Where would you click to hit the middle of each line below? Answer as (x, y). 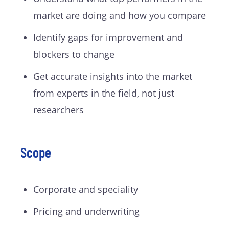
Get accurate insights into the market (113, 76)
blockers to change (74, 54)
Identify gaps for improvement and (108, 38)
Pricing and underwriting (86, 211)
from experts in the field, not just (104, 93)
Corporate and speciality (86, 189)
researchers (59, 110)
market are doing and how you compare (120, 16)
